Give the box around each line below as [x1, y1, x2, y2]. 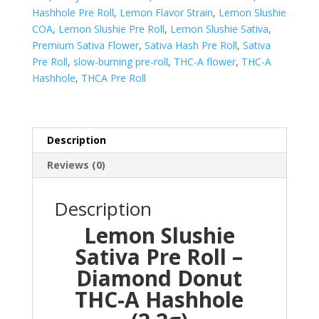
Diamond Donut [76, 263, 243, 293]
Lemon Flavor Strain [119, 6, 213, 20]
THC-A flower [173, 55, 236, 69]
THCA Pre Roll [80, 71, 146, 85]
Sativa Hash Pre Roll [144, 38, 237, 53]
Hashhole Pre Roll [31, 6, 114, 20]
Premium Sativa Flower [31, 38, 139, 53]
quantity [31, 15, 68, 29]
